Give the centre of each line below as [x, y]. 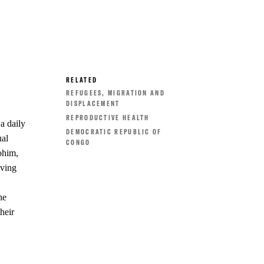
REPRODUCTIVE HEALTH [108, 118]
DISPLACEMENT [93, 103]
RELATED [82, 80]
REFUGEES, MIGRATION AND [115, 93]
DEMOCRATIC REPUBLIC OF [114, 132]
